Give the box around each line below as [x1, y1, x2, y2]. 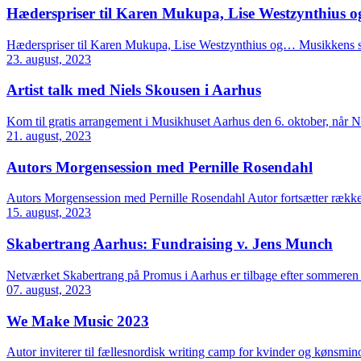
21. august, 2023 [6, 128, 91, 143]
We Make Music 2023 [6, 312, 149, 330]
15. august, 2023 [6, 205, 91, 220]
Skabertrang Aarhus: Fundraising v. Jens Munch [6, 235, 333, 253]
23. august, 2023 [6, 52, 91, 66]
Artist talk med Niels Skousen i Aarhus [6, 81, 261, 99]
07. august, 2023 [6, 282, 91, 297]
